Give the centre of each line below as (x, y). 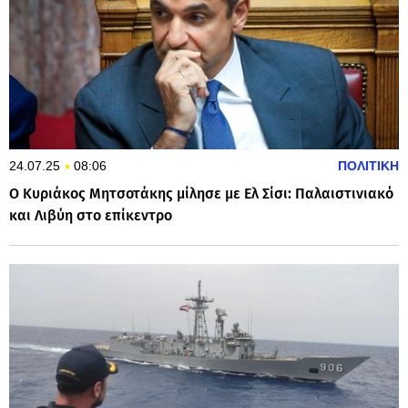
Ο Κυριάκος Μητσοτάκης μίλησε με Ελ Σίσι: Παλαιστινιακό (201, 193)
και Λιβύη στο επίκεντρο (91, 215)
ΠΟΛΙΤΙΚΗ (368, 165)
